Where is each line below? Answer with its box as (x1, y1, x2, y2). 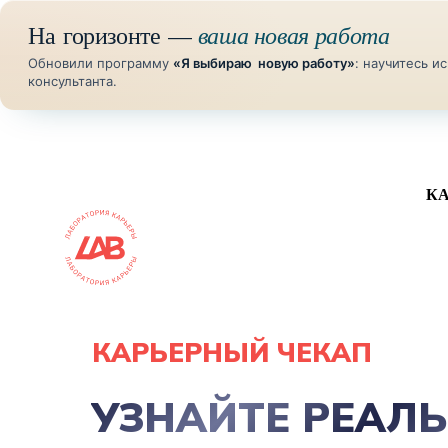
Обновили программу (28, 54, 173, 71)
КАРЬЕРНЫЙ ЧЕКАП (92, 336, 372, 369)
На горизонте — (28, 18, 198, 51)
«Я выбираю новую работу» (173, 54, 355, 71)
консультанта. (28, 72, 117, 89)
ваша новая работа (197, 17, 390, 50)
